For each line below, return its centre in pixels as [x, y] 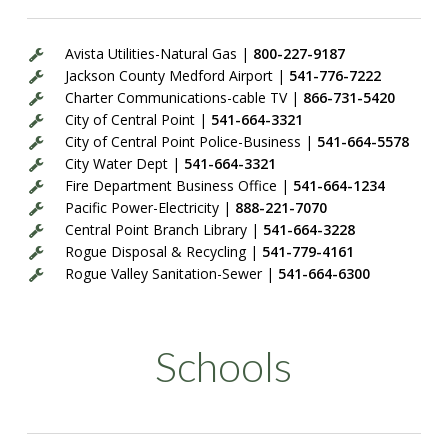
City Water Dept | [122, 163]
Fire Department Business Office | [178, 185]
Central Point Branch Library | [163, 229]
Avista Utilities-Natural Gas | [158, 53]
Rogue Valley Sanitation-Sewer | [171, 273]
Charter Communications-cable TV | [183, 97]
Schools [224, 365]
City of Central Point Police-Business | [190, 141]
